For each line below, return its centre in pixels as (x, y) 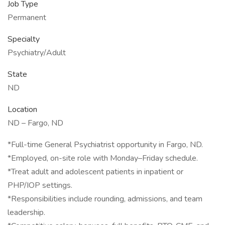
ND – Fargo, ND (35, 123)
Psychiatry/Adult (37, 53)
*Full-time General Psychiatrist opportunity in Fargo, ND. (105, 145)
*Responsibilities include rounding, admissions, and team (105, 199)
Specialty (24, 39)
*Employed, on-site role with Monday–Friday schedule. (103, 158)
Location (22, 109)
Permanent (27, 18)
